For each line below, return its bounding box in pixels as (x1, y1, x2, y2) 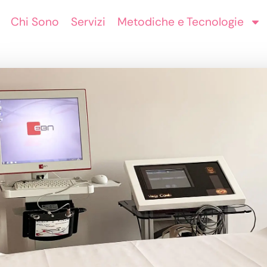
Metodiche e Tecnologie (117, 14, 244, 29)
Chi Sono (10, 14, 59, 29)
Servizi (70, 14, 105, 29)
